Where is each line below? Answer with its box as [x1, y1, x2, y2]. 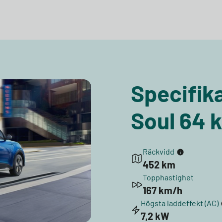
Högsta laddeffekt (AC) [141, 198, 219, 208]
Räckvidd [143, 146, 174, 156]
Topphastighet [143, 172, 194, 182]
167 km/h [143, 184, 182, 196]
